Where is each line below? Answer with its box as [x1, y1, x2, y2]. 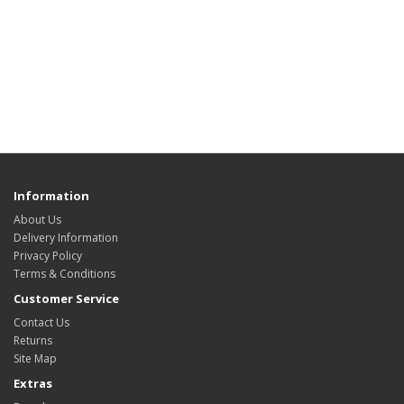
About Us [14, 212, 61, 227]
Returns [14, 333, 52, 348]
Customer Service [14, 290, 119, 307]
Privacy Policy [14, 248, 82, 263]
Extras [14, 375, 52, 391]
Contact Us [14, 315, 69, 330]
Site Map [14, 351, 57, 366]
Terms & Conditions [14, 266, 115, 281]
